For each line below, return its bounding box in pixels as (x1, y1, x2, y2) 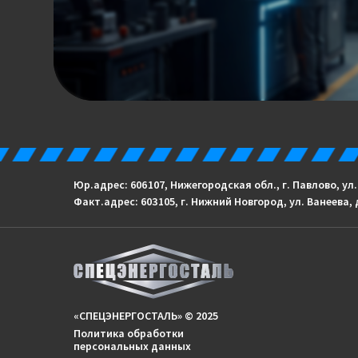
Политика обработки (74, 326, 184, 340)
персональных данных (74, 339, 191, 353)
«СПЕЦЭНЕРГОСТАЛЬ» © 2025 (74, 308, 218, 323)
